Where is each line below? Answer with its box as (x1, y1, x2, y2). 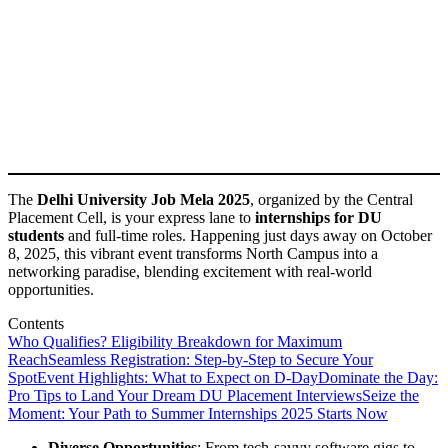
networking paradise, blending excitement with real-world (8, 263, 372, 280)
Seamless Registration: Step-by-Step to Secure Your (48, 351, 373, 368)
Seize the (362, 387, 419, 404)
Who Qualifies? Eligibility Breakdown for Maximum (8, 333, 342, 350)
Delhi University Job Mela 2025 (37, 191, 250, 208)
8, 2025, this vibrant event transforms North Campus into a (8, 245, 378, 262)
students (8, 227, 64, 244)
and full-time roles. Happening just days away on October (64, 227, 432, 244)
